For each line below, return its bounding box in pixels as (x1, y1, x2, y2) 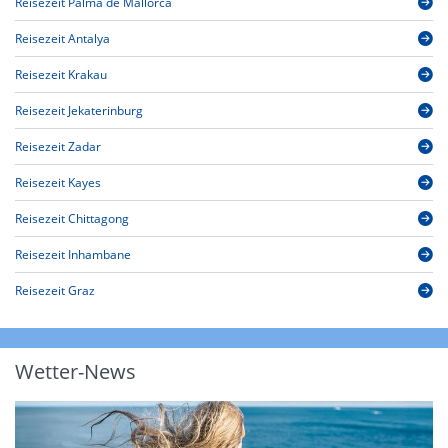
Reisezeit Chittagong (15, 210, 129, 228)
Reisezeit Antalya (15, 30, 110, 48)
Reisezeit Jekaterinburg (15, 102, 143, 120)
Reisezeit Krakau (15, 66, 107, 84)
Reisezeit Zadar (15, 138, 101, 156)
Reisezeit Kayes (15, 174, 101, 192)
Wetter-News (15, 358, 136, 386)
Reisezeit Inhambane (15, 246, 131, 264)
